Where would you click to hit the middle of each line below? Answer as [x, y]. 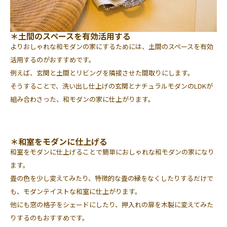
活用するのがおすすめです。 [53, 59]
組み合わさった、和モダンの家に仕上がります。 [82, 99]
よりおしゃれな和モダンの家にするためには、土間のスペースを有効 [112, 46]
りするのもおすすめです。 [49, 217]
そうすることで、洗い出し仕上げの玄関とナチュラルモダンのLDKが [111, 86]
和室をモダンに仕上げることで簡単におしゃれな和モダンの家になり [112, 152]
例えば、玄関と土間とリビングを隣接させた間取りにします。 [102, 72]
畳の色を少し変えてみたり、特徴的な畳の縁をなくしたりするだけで [112, 178]
